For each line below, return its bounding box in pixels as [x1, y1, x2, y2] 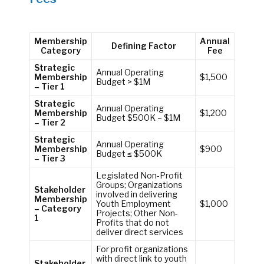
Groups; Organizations [95, 179, 183, 190]
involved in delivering [95, 189, 177, 199]
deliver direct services [95, 226, 183, 237]
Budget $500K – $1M [95, 112, 180, 123]
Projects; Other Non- [95, 207, 178, 218]
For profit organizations [95, 243, 188, 254]
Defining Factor [111, 40, 176, 51]
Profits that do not [95, 217, 169, 227]
